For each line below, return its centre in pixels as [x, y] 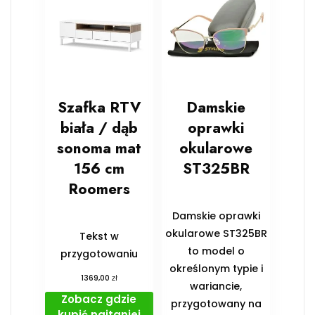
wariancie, [216, 286]
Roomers [99, 189]
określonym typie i [216, 268]
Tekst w [99, 236]
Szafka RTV [99, 107]
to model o [216, 251]
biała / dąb [99, 128]
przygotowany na [216, 303]
